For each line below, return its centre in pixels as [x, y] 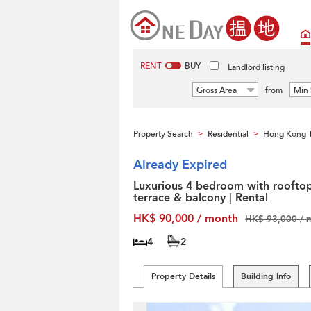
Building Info [266, 276]
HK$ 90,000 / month [186, 219]
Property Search [163, 134]
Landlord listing [256, 67]
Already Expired [180, 165]
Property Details [183, 276]
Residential [228, 134]
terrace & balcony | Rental [201, 198]
